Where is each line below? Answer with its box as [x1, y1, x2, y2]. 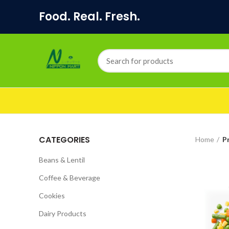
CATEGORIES [39, 134, 90, 146]
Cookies [39, 191, 65, 200]
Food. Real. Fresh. [39, 9, 140, 25]
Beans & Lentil [39, 155, 85, 164]
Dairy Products [39, 209, 86, 218]
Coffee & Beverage [39, 173, 100, 182]
